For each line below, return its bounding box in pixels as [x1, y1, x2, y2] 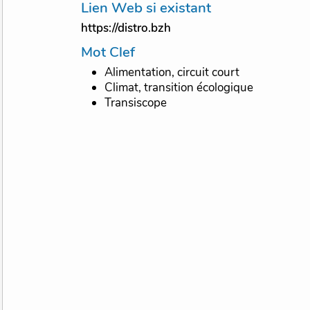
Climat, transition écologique [104, 80, 254, 96]
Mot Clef [93, 42, 136, 62]
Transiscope [104, 95, 167, 111]
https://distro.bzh [81, 20, 172, 37]
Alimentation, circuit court [104, 64, 240, 81]
